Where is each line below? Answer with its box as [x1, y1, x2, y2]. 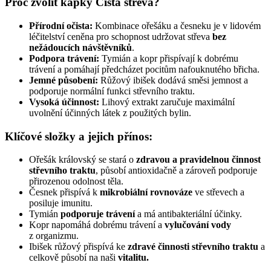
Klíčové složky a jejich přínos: [5, 129, 152, 143]
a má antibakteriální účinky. [135, 209, 242, 220]
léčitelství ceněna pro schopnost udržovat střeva [29, 31, 212, 42]
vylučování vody [165, 220, 231, 230]
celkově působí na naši [29, 252, 118, 263]
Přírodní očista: [29, 20, 93, 31]
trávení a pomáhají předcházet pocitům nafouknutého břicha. [29, 64, 260, 74]
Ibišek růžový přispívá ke [29, 241, 128, 252]
